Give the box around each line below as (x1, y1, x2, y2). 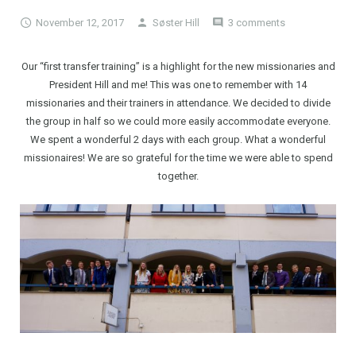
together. (157, 170, 199, 183)
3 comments (228, 17, 285, 29)
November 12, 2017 (36, 17, 124, 29)
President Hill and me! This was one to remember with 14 (49, 79, 307, 91)
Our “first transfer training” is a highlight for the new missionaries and (21, 60, 335, 73)
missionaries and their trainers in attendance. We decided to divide (25, 97, 331, 110)
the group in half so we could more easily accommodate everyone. (25, 115, 331, 128)
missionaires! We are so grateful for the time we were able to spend (23, 152, 333, 164)
